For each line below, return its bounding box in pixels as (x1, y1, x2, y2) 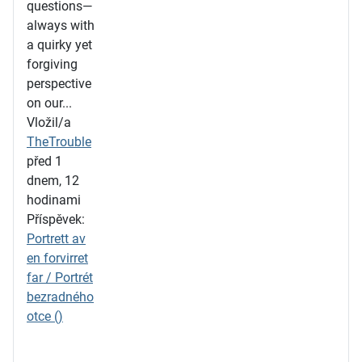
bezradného (27, 289, 94, 305)
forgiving (27, 57, 78, 72)
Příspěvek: (27, 212, 85, 227)
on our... (27, 95, 72, 111)
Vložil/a (27, 115, 71, 130)
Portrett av (27, 231, 86, 246)
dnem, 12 (27, 173, 79, 188)
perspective (27, 76, 91, 91)
